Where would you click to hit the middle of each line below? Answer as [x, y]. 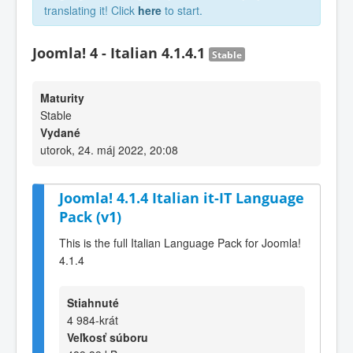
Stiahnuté [93, 302]
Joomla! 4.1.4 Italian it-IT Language [182, 198]
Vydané [60, 132]
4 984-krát [93, 320]
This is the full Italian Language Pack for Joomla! [180, 242]
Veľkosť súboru [108, 337]
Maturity [62, 98]
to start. [182, 10]
